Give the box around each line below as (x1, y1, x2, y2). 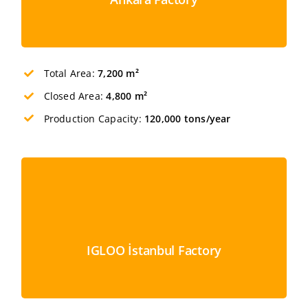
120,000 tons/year (144, 111, 231, 125)
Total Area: (43, 66, 98, 80)
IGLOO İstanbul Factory (86, 242, 222, 259)
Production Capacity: (43, 111, 145, 125)
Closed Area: (43, 89, 107, 102)
